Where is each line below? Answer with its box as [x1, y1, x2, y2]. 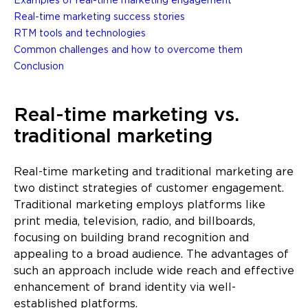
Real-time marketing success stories [14, 13, 185, 22]
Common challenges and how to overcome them [14, 46, 243, 55]
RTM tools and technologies [14, 30, 146, 38]
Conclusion [14, 63, 64, 71]
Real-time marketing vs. [14, 107, 239, 124]
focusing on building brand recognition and [14, 233, 249, 244]
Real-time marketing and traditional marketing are [14, 167, 294, 178]
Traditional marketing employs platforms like [14, 200, 265, 211]
